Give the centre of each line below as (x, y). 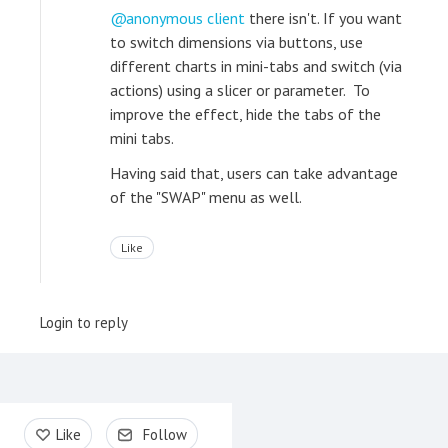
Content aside (72, 424)
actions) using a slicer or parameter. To (240, 90)
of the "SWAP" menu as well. (206, 197)
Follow (165, 435)
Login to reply (84, 323)
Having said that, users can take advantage (254, 173)
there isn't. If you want (323, 18)
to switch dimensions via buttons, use (236, 42)
